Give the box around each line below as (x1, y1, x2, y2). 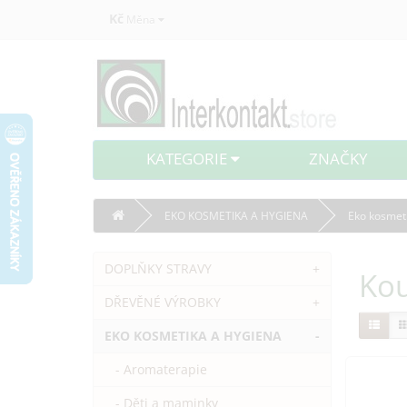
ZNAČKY (309, 148, 369, 169)
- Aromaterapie (104, 361, 207, 378)
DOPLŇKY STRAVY (104, 260, 212, 277)
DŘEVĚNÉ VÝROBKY (104, 293, 221, 311)
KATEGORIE (145, 148, 231, 169)
